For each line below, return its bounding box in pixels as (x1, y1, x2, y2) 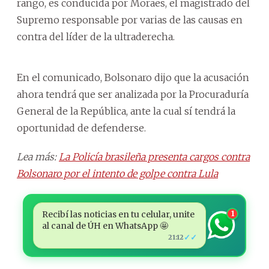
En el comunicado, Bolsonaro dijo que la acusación (17, 71, 249, 83)
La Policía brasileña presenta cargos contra (59, 150, 250, 163)
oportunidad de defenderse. (17, 121, 146, 134)
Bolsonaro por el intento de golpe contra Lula (17, 167, 218, 180)
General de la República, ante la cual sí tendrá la (17, 104, 235, 117)
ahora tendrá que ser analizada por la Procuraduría (17, 88, 249, 100)
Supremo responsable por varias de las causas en (17, 13, 243, 26)
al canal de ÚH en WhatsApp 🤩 (41, 220, 168, 231)
